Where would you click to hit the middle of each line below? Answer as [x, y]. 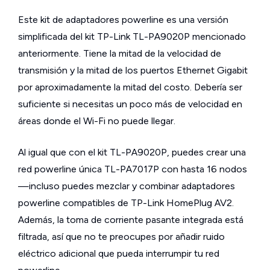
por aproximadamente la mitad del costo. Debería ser [130, 87]
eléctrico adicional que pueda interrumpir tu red [119, 253]
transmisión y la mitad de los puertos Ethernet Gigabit [133, 70]
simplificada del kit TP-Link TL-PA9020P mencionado [132, 36]
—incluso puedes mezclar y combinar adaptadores [127, 186]
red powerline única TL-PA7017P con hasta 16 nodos [133, 169]
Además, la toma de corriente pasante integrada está [131, 220]
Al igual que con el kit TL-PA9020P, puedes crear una [132, 152]
